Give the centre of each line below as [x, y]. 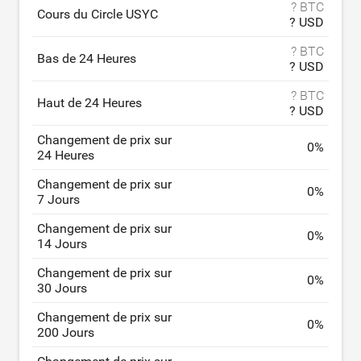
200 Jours [66, 332]
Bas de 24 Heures [87, 58]
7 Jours [58, 199]
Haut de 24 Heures [89, 103]
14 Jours [62, 244]
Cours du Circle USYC [98, 14]
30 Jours [62, 288]
